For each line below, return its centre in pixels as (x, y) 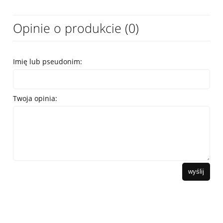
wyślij (196, 171)
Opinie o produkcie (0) (76, 28)
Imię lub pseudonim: (48, 61)
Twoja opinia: (35, 98)
